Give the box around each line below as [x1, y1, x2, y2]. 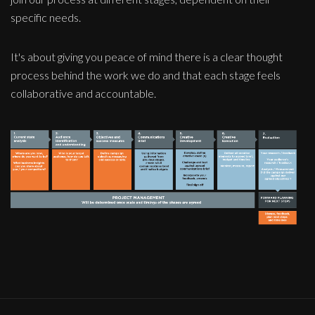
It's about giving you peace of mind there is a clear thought [11, 50, 283, 64]
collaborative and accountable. [11, 86, 156, 101]
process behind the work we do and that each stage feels [11, 68, 281, 82]
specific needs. [11, 11, 81, 25]
